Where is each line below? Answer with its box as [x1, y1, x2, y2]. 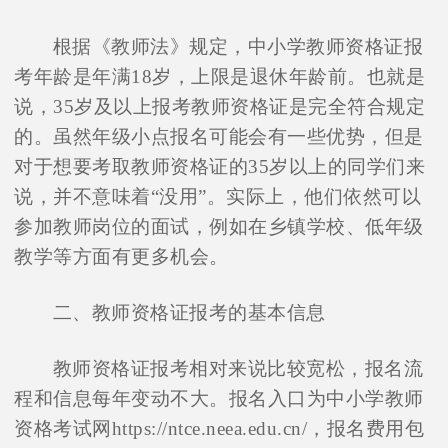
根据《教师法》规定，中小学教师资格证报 [52, 36, 424, 58]
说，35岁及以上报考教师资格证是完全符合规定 [14, 96, 426, 118]
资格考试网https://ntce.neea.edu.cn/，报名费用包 [14, 418, 425, 440]
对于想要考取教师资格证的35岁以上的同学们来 [14, 156, 426, 178]
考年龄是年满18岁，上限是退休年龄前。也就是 [14, 66, 426, 88]
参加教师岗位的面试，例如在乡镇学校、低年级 [14, 216, 424, 238]
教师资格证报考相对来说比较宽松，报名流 [52, 358, 424, 380]
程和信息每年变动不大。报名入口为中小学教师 [14, 388, 424, 410]
